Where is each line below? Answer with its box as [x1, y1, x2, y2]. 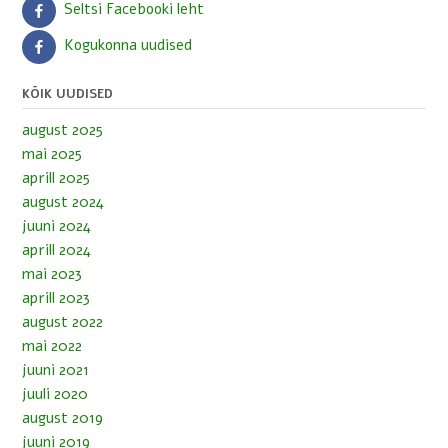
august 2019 [22, 407, 103, 428]
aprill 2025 [22, 167, 90, 188]
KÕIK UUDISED [22, 84, 113, 103]
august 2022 [22, 311, 103, 332]
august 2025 [22, 119, 103, 140]
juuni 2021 [22, 359, 89, 380]
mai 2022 [22, 335, 82, 356]
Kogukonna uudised [64, 34, 192, 55]
